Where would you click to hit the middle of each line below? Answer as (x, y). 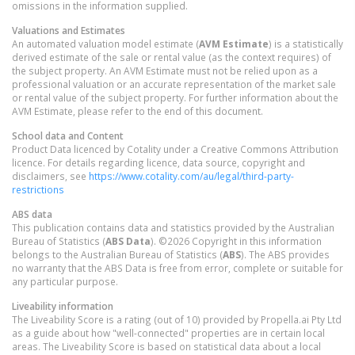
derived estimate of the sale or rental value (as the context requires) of (172, 57)
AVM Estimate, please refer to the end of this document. (137, 111)
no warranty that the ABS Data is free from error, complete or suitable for (177, 267)
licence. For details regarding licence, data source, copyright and (158, 162)
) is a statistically (306, 43)
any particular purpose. (65, 281)
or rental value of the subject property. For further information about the (175, 97)
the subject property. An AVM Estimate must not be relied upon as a (165, 70)
